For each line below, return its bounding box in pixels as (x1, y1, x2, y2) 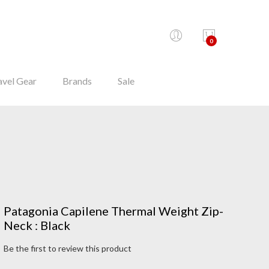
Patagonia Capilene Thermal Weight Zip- (4, 204, 223, 218)
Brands (62, 75, 92, 86)
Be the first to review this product (4, 243, 131, 253)
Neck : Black (4, 218, 70, 232)
